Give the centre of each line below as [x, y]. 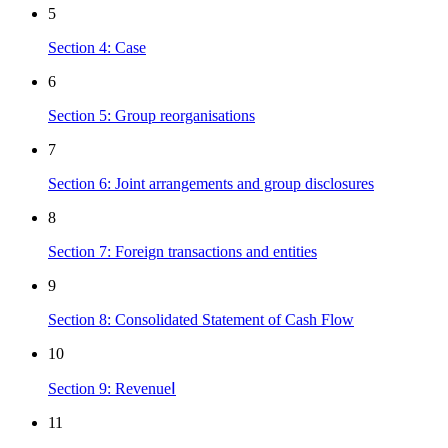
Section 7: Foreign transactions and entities [182, 251]
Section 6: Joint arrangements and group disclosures [211, 183]
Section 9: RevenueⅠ [112, 388]
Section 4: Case [97, 47]
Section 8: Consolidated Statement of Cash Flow [201, 319]
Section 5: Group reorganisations [151, 115]
